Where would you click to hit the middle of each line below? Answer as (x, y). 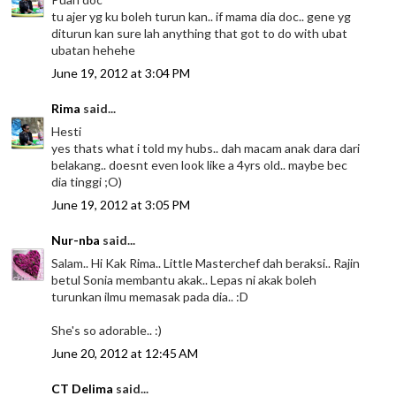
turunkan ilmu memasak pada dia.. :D (150, 296)
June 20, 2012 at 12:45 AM (125, 353)
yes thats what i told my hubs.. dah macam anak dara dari (206, 148)
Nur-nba (76, 240)
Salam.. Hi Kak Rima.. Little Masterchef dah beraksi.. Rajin (206, 263)
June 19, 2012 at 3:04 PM (121, 72)
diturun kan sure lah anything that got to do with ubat (200, 33)
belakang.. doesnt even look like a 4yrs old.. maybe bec (200, 164)
